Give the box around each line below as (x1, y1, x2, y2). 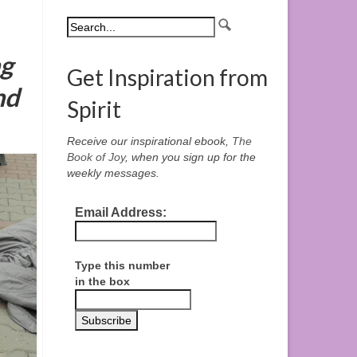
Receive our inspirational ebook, (66, 135, 232, 148)
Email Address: (74, 206, 167, 220)
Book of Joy (66, 151, 125, 164)
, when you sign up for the (124, 151, 256, 164)
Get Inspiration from (66, 64, 268, 92)
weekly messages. (66, 167, 159, 180)
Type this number (74, 259, 170, 273)
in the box (74, 275, 130, 288)
